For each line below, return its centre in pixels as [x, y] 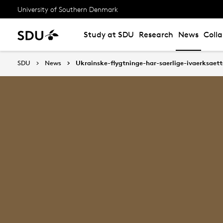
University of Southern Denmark [68, 9]
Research [156, 35]
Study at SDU [109, 35]
